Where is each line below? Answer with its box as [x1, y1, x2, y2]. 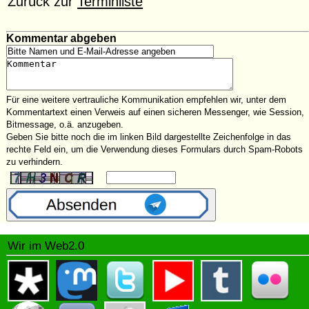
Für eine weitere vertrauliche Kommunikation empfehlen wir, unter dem [6, 94, 286, 105]
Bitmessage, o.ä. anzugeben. [6, 119, 123, 130]
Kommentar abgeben [6, 32, 117, 44]
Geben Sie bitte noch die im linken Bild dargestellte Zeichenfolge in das [6, 131, 291, 142]
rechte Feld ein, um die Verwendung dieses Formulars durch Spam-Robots [6, 143, 303, 154]
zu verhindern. [6, 156, 63, 167]
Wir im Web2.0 [8, 239, 85, 252]
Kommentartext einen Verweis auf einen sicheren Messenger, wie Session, [6, 106, 304, 117]
